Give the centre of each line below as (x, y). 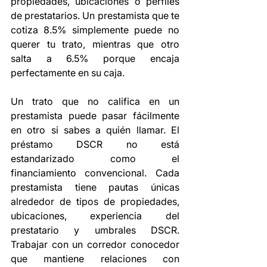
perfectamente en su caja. (68, 73)
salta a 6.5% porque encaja (95, 59)
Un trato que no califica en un (95, 102)
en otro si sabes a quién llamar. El (95, 130)
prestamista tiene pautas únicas (95, 187)
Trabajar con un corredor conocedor (95, 245)
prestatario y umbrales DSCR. (95, 230)
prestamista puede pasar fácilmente (95, 116)
